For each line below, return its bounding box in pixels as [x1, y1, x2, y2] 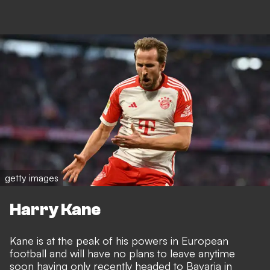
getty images [5, 172, 58, 184]
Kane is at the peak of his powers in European [10, 233, 228, 247]
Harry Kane [10, 200, 101, 220]
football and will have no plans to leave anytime [10, 246, 235, 260]
